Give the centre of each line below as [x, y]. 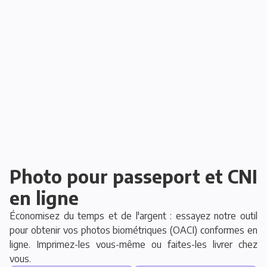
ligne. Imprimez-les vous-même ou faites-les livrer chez [133, 244]
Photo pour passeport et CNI [133, 176]
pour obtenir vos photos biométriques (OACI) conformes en [133, 230]
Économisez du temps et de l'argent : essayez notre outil [133, 215]
